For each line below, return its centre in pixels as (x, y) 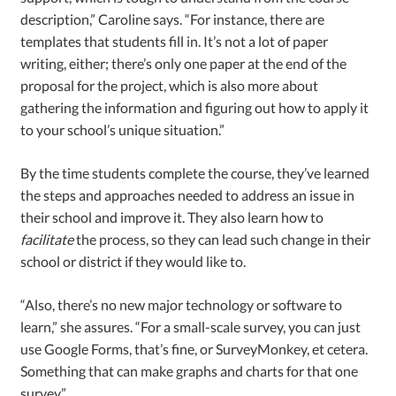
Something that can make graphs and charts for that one (190, 370)
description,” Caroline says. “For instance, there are (173, 19)
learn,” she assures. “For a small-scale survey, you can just (191, 326)
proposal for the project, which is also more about (170, 85)
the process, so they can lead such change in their (222, 239)
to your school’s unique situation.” (123, 129)
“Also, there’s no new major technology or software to (182, 304)
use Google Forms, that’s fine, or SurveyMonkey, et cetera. (194, 348)
